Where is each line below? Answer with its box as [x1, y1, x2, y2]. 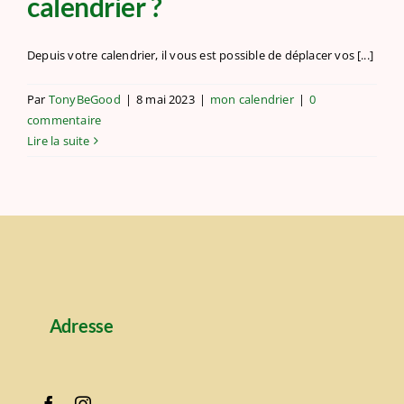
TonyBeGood [48, 90, 121, 107]
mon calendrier [210, 90, 294, 107]
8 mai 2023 [135, 90, 195, 107]
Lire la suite [27, 132, 90, 149]
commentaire [27, 111, 102, 128]
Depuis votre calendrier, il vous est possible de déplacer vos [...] [27, 46, 374, 63]
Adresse [49, 314, 114, 336]
